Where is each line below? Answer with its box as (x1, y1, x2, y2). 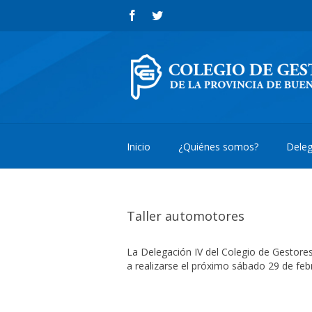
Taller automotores (127, 208, 244, 224)
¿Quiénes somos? (178, 140, 258, 153)
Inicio (127, 140, 150, 153)
